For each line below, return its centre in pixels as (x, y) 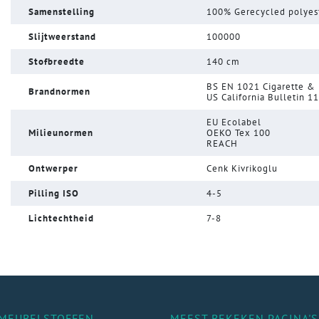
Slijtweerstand (62, 37)
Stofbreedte (56, 62)
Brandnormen (59, 92)
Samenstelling (61, 12)
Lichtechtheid (61, 219)
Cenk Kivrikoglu (242, 169)
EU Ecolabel (234, 122)
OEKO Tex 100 (238, 133)
